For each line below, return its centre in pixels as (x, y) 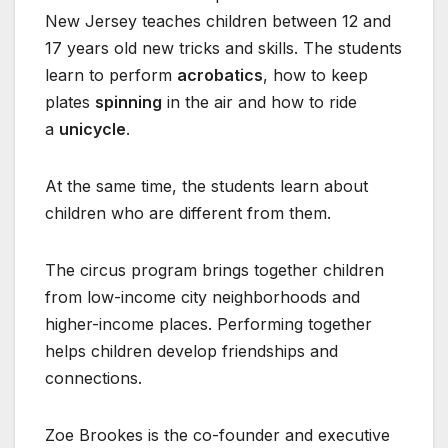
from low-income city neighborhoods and (202, 297)
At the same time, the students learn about (206, 186)
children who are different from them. (188, 213)
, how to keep (315, 75)
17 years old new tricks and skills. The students (223, 48)
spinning (128, 102)
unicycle (92, 129)
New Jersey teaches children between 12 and (218, 21)
